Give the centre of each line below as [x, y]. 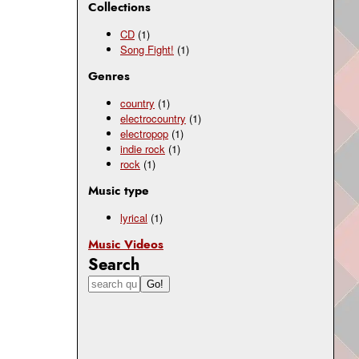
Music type [119, 191]
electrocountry [153, 119]
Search [114, 265]
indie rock [143, 149]
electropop [144, 134]
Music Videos [126, 245]
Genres [109, 77]
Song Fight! [147, 50]
